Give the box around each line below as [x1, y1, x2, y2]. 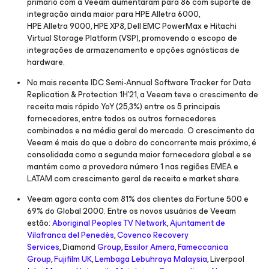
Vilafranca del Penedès [27, 228, 114, 242]
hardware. [27, 55, 67, 69]
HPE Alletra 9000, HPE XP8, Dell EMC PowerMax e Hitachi [27, 19, 237, 33]
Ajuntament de [170, 216, 225, 230]
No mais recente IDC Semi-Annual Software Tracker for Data [27, 76, 251, 89]
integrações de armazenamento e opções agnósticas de [27, 43, 240, 57]
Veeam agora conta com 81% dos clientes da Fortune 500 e [27, 192, 249, 206]
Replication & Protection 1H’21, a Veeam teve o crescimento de [27, 88, 258, 101]
